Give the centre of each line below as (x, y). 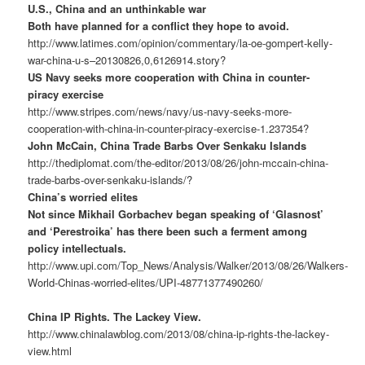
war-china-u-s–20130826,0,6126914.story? (127, 59)
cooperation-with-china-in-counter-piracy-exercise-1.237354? (169, 128)
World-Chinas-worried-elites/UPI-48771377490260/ (146, 282)
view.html (50, 350)
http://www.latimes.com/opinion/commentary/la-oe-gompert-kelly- (180, 42)
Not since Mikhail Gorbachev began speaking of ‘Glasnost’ (176, 213)
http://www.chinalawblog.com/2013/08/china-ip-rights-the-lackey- (179, 333)
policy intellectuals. (77, 248)
